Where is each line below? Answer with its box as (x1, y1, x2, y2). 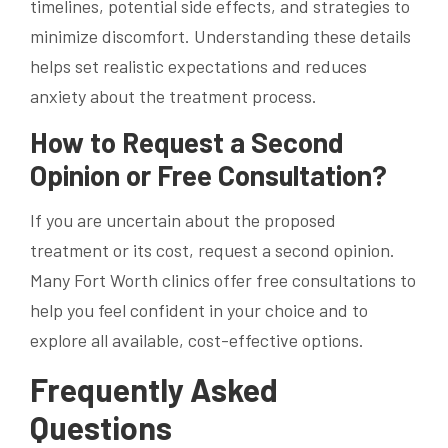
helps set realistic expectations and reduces (30, 54, 367, 77)
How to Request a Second (30, 124, 344, 159)
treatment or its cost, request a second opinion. (30, 238, 395, 261)
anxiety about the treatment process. (30, 84, 317, 107)
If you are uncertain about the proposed (30, 208, 336, 231)
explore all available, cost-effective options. (30, 328, 364, 351)
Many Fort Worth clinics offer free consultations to (30, 268, 416, 291)
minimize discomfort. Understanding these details (30, 24, 411, 47)
